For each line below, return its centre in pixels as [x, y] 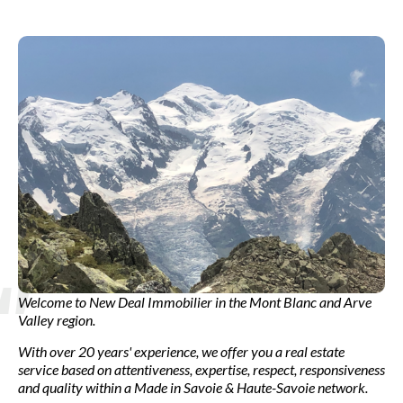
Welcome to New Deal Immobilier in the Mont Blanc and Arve [195, 301]
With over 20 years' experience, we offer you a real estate [181, 351]
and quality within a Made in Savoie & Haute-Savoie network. [193, 387]
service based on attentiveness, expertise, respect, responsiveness [201, 369]
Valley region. [57, 319]
